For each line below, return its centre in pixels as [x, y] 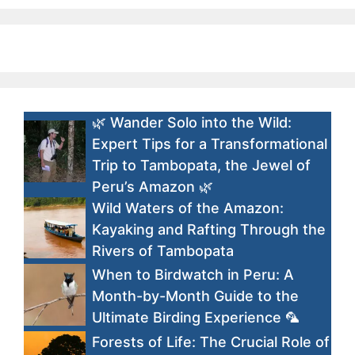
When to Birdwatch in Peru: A [193, 275]
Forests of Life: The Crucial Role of [210, 342]
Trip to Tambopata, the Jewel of [201, 165]
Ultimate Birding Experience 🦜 [195, 318]
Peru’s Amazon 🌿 [152, 186]
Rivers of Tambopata [162, 250]
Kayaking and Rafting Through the [208, 229]
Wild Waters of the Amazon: [187, 208]
